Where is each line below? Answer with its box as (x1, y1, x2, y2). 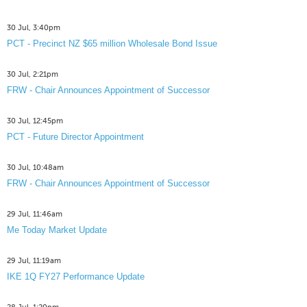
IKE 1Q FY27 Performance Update (7, 271, 145, 282)
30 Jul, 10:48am (7, 163, 64, 173)
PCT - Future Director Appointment (7, 132, 144, 143)
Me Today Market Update (7, 225, 107, 236)
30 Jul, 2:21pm (7, 70, 58, 79)
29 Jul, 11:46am (7, 210, 62, 219)
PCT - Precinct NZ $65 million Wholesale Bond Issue (7, 38, 217, 49)
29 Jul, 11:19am (7, 256, 61, 266)
